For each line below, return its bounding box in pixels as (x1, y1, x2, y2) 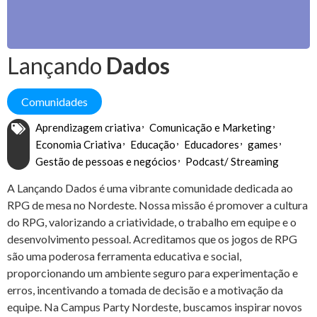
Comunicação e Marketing (149, 121, 272, 134)
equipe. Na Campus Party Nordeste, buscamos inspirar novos (7, 300, 302, 314)
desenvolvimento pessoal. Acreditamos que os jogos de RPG (7, 232, 297, 246)
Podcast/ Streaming (185, 155, 279, 168)
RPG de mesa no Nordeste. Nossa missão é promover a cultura (7, 198, 308, 212)
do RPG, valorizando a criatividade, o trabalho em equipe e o (7, 215, 296, 229)
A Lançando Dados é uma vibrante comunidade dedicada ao (7, 181, 293, 195)
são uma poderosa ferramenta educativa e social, (7, 249, 241, 263)
